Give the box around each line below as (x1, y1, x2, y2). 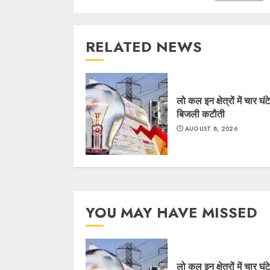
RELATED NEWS (86, 36, 202, 57)
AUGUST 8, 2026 (184, 124, 237, 133)
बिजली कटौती (177, 107, 225, 121)
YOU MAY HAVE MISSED (86, 201, 257, 223)
